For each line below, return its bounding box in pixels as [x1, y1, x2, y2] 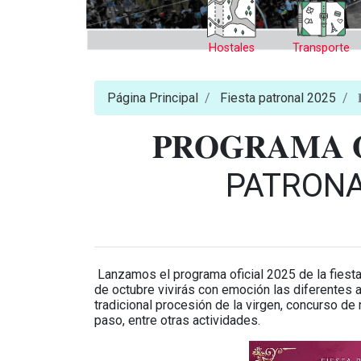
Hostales [208, 41, 255, 55]
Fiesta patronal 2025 [220, 90, 336, 106]
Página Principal [107, 90, 198, 106]
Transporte [293, 41, 350, 55]
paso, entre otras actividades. [94, 313, 267, 328]
